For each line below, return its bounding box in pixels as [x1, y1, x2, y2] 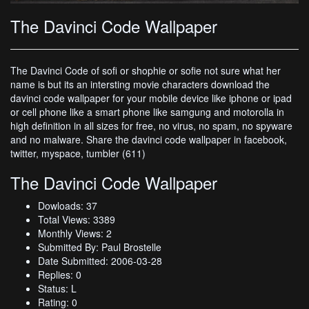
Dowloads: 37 [38, 198, 97, 212]
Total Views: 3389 [38, 212, 115, 226]
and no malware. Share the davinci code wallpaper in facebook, [10, 132, 287, 146]
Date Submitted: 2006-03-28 [38, 253, 162, 268]
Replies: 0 [38, 267, 81, 281]
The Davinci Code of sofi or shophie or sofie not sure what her [10, 63, 281, 77]
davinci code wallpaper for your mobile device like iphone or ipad [10, 90, 292, 105]
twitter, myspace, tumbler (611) [10, 146, 146, 160]
